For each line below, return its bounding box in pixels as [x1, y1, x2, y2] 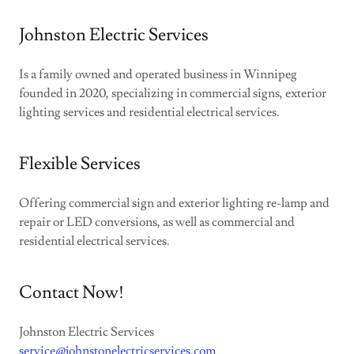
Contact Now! [19, 281, 124, 304]
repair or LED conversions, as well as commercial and [19, 214, 295, 230]
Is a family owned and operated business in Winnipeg [19, 66, 297, 82]
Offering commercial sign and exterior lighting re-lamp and [19, 195, 330, 211]
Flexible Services [19, 153, 141, 175]
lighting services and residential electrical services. [19, 104, 280, 120]
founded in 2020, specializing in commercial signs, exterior [19, 85, 326, 101]
